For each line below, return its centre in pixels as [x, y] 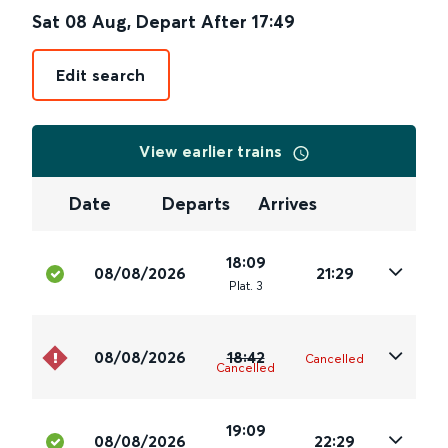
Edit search [101, 75]
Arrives [287, 204]
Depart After [191, 21]
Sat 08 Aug [79, 21]
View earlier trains [213, 151]
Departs [196, 204]
